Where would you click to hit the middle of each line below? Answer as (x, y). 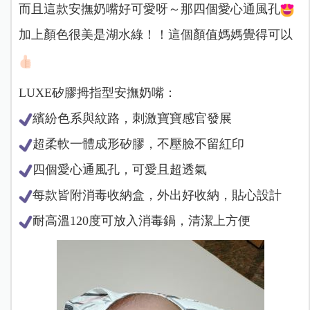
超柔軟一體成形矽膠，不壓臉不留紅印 (138, 144)
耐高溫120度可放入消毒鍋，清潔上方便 (141, 220)
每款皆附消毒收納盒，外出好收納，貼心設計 (157, 195)
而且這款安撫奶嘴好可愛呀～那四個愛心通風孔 (149, 9)
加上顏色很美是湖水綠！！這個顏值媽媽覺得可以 (155, 34)
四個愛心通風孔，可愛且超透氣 (119, 169)
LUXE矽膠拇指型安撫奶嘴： (97, 92)
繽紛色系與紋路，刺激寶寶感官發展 (132, 118)
